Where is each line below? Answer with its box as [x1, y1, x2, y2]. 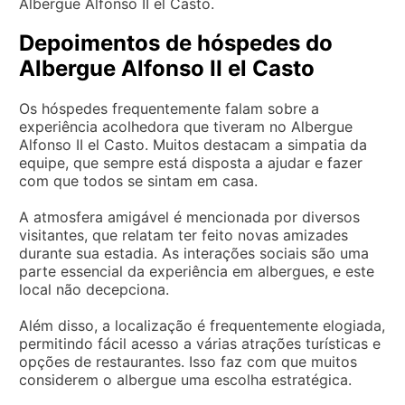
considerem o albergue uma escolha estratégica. [19, 370, 352, 389]
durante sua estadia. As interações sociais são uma [19, 243, 369, 262]
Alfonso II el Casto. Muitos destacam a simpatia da [19, 135, 367, 154]
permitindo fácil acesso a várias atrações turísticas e [19, 334, 381, 353]
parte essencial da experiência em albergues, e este [19, 261, 374, 280]
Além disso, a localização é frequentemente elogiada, [19, 316, 385, 334]
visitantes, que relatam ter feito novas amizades [19, 225, 348, 244]
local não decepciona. [19, 279, 169, 298]
